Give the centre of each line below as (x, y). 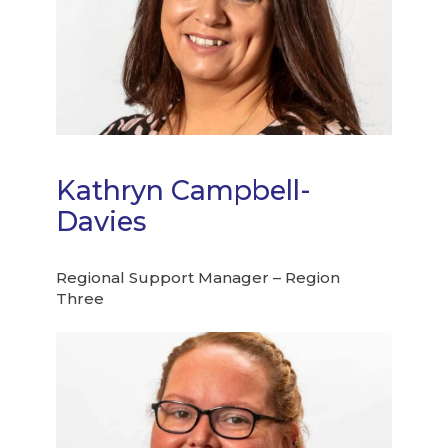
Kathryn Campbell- (184, 191)
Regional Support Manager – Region (198, 278)
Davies (101, 222)
